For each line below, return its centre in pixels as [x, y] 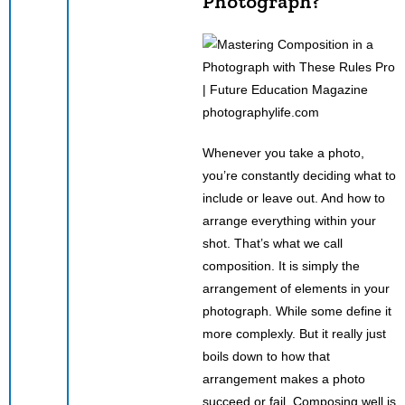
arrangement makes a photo [284, 378]
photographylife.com [261, 112]
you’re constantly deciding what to [299, 175]
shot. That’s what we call [273, 243]
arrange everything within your [289, 220]
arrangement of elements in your [296, 288]
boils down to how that [266, 356]
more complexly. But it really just [294, 333]
